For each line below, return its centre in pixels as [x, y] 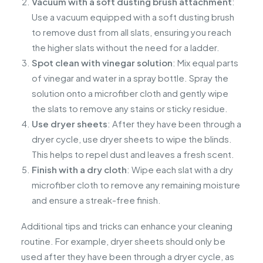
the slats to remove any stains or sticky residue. [130, 108]
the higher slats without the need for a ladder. [126, 47]
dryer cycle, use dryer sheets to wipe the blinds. [132, 139]
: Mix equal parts [205, 62]
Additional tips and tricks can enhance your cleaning [127, 225]
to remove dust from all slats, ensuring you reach [131, 32]
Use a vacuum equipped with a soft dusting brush [133, 16]
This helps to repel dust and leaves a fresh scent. [133, 154]
